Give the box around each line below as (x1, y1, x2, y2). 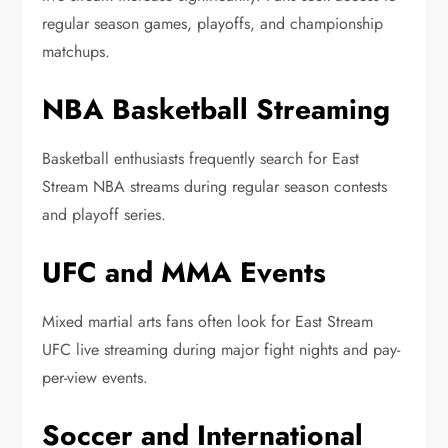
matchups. (42, 40, 111, 64)
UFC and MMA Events (42, 252, 327, 294)
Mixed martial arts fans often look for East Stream (42, 310, 374, 334)
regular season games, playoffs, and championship (42, 12, 384, 36)
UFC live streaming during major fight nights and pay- (42, 338, 401, 362)
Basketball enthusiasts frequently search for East (42, 147, 360, 171)
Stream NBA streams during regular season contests (42, 175, 388, 199)
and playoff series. (42, 203, 167, 227)
